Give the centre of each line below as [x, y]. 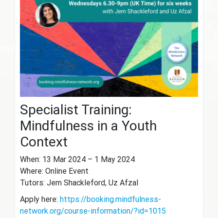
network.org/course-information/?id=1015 [93, 211]
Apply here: [40, 199]
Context [44, 142]
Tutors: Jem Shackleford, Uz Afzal [79, 182]
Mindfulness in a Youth [88, 126]
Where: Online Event [54, 171]
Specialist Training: [76, 109]
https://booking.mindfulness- [110, 199]
